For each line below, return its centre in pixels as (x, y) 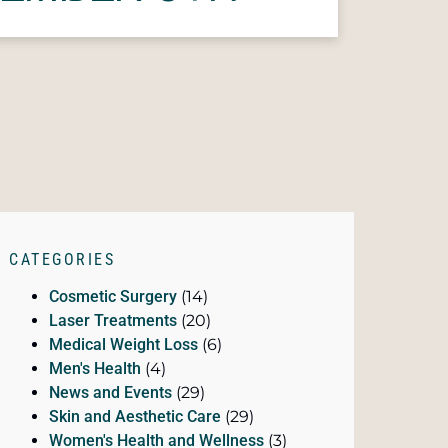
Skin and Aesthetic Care (135, 417)
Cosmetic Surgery (113, 297)
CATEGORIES (62, 260)
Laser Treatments (113, 321)
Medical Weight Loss (123, 345)
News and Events (110, 393)
